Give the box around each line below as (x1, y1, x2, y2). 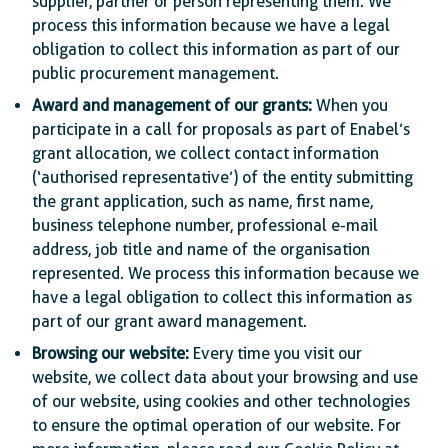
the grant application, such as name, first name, (32, 192, 373, 211)
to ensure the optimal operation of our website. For (32, 416, 401, 435)
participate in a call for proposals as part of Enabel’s (32, 120, 410, 139)
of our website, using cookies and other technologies (32, 392, 410, 411)
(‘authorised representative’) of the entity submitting (32, 168, 413, 187)
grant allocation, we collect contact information (32, 144, 379, 163)
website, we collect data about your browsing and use (32, 368, 418, 387)
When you (312, 96, 388, 115)
